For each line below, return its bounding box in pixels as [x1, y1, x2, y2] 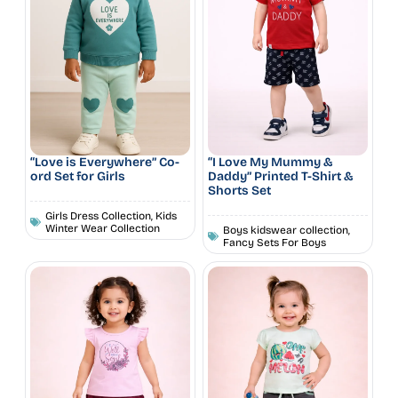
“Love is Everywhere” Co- [30, 154, 179, 170]
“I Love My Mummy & [208, 154, 333, 170]
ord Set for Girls [30, 168, 125, 184]
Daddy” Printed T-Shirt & [208, 168, 354, 184]
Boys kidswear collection [223, 223, 348, 236]
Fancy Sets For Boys [223, 235, 326, 249]
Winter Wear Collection [45, 221, 160, 235]
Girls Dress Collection [45, 209, 151, 222]
